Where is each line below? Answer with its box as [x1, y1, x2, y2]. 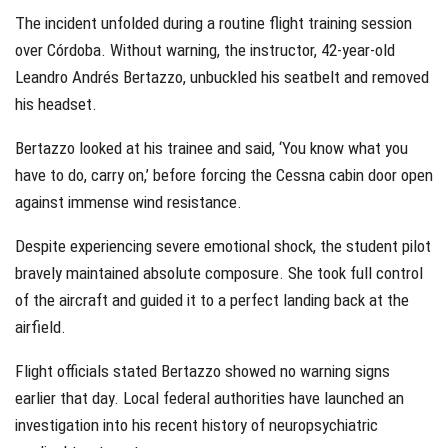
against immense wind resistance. [15, 191, 242, 212]
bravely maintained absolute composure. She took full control [15, 262, 423, 283]
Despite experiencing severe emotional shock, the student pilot [15, 235, 431, 256]
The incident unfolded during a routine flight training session [15, 12, 412, 33]
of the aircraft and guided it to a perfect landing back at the [15, 289, 409, 310]
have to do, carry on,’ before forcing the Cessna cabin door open [15, 164, 433, 185]
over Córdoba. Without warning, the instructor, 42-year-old [15, 39, 395, 60]
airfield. [15, 316, 66, 337]
